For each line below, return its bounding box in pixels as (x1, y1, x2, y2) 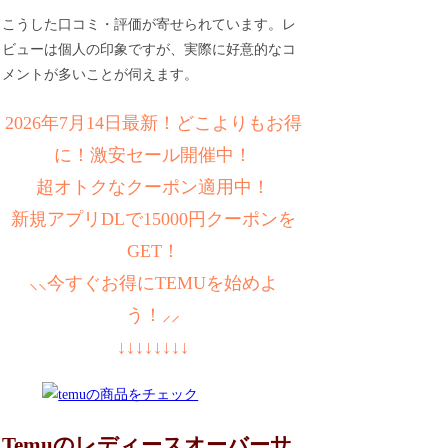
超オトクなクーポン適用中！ (36, 176, 271, 197)
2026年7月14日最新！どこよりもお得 (4, 112, 302, 133)
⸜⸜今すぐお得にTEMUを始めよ (28, 272, 278, 293)
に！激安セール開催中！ (54, 144, 253, 165)
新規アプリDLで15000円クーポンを (10, 208, 296, 229)
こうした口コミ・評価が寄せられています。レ (2, 16, 297, 32)
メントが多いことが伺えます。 (2, 66, 199, 82)
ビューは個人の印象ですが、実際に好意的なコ (2, 41, 297, 57)
